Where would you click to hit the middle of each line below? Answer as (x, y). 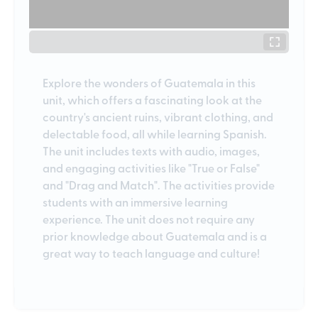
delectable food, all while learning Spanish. (155, 133)
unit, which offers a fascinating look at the (152, 99)
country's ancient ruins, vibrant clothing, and (158, 116)
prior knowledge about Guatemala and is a (155, 236)
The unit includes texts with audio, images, (151, 150)
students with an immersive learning (135, 202)
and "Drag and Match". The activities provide (159, 185)
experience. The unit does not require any (149, 219)
